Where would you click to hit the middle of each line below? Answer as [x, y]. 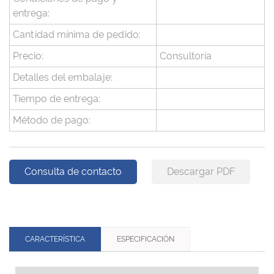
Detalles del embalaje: [63, 78]
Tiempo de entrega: [57, 99]
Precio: [28, 56]
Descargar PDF [201, 172]
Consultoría [186, 56]
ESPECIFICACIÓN [146, 239]
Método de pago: [52, 120]
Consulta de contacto [73, 172]
